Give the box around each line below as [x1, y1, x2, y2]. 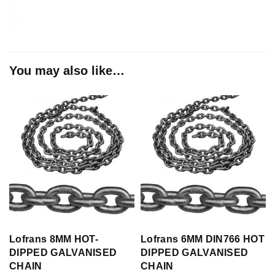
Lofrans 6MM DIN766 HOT [141, 233, 265, 244]
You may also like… [9, 63, 125, 77]
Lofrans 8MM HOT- [9, 233, 99, 244]
